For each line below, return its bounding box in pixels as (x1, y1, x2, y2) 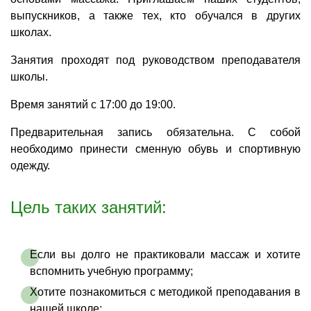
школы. (10, 71, 48, 83)
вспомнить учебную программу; (30, 265, 193, 277)
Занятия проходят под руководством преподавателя (10, 54, 301, 66)
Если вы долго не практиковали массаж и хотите (30, 249, 301, 260)
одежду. (10, 160, 50, 171)
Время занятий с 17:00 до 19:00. (10, 99, 176, 110)
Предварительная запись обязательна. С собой (10, 126, 301, 138)
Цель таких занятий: (10, 198, 167, 217)
